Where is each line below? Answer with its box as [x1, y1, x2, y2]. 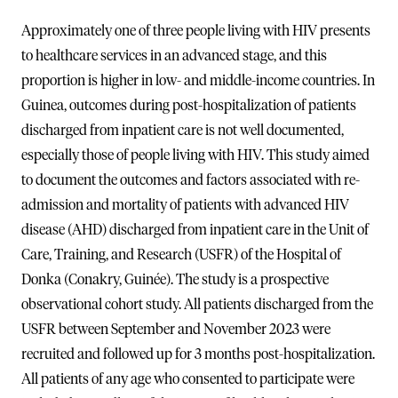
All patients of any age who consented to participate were [21, 371, 354, 386]
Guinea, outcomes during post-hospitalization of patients [21, 98, 356, 113]
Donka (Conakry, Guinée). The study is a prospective [21, 272, 329, 287]
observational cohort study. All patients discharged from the [21, 297, 373, 312]
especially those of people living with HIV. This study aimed [21, 147, 370, 163]
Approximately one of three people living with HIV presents [21, 23, 370, 38]
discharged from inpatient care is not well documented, [21, 123, 344, 138]
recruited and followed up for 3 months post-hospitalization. [21, 346, 375, 362]
